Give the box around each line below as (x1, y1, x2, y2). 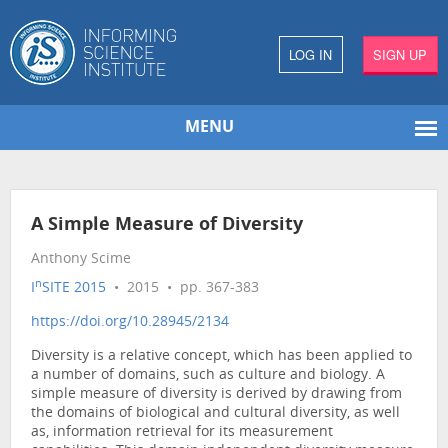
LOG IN (289, 45, 333, 64)
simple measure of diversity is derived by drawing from (31, 387, 402, 403)
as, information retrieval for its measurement (31, 425, 333, 441)
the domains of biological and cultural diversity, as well (31, 406, 400, 422)
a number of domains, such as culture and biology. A (31, 368, 385, 384)
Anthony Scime (31, 252, 131, 268)
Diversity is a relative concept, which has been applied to (31, 349, 412, 365)
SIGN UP (373, 45, 428, 64)
